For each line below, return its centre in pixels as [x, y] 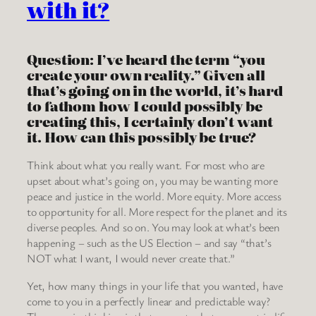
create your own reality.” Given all [146, 74]
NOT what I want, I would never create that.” [131, 259]
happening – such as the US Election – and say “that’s [149, 243]
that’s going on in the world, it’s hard [155, 90]
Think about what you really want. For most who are [146, 165]
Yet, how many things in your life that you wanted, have [155, 285]
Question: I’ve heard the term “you [146, 59]
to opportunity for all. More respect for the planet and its [157, 212]
